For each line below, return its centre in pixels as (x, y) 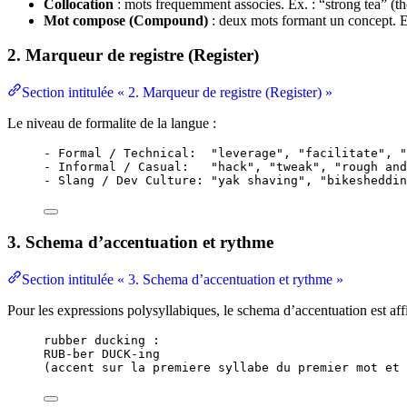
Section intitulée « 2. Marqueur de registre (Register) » (177, 93)
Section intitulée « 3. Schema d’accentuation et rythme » (183, 279)
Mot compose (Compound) (126, 20)
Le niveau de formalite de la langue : (112, 124)
